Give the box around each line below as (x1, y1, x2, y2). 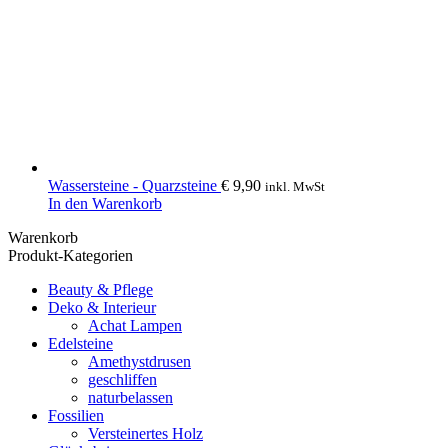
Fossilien (48, 406, 104, 424)
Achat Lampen (88, 316, 182, 334)
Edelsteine (48, 334, 113, 352)
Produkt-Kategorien (8, 246, 133, 264)
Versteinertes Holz (88, 424, 203, 442)
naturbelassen (88, 388, 173, 406)
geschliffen (88, 370, 157, 388)
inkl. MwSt (265, 178, 325, 194)
